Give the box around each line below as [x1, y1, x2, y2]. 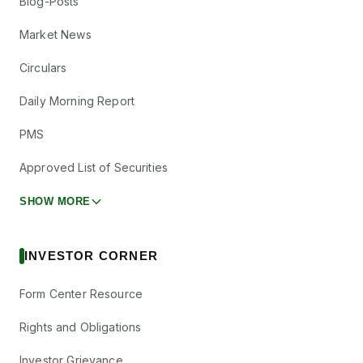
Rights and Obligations [19, 320, 142, 334]
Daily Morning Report [19, 94, 135, 108]
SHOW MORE [19, 195, 91, 207]
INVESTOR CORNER [24, 249, 158, 263]
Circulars [19, 61, 67, 75]
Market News [19, 28, 92, 41]
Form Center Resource [19, 287, 143, 301]
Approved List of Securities [19, 160, 169, 174]
